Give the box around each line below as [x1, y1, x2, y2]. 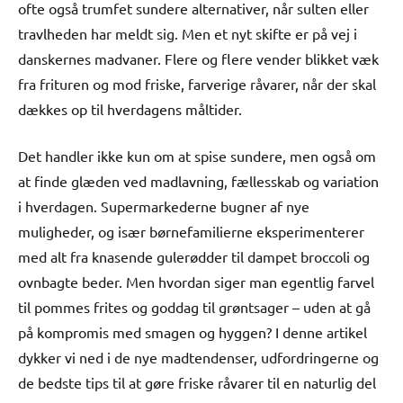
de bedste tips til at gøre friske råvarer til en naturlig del [18, 372, 376, 391]
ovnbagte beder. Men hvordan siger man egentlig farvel [18, 272, 374, 291]
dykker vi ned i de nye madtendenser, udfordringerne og [18, 347, 379, 366]
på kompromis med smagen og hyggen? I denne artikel [18, 322, 367, 341]
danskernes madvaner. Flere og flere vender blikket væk [18, 49, 379, 67]
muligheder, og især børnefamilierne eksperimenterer [18, 221, 364, 240]
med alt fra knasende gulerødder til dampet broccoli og [18, 246, 370, 265]
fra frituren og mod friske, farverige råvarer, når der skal [18, 74, 376, 93]
